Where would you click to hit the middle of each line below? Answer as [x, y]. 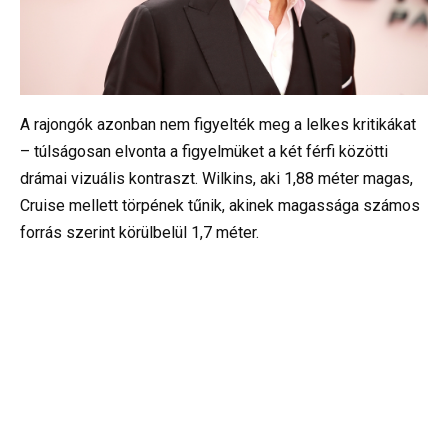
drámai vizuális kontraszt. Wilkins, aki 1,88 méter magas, [216, 179]
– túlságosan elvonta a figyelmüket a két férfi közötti [204, 152]
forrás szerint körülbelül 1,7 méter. [139, 233]
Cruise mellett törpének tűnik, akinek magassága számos [220, 206]
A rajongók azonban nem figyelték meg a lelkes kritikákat [218, 125]
